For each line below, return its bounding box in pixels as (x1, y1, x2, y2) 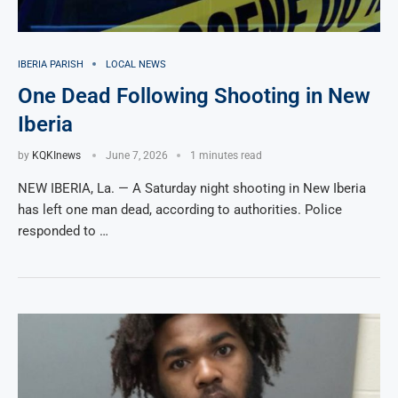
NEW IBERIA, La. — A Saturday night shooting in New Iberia (18, 179, 366, 196)
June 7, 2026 (106, 148, 168, 162)
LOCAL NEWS (106, 58, 166, 70)
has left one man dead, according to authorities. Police (18, 201, 342, 218)
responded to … (18, 222, 108, 239)
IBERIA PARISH (18, 58, 84, 70)
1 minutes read (190, 148, 262, 162)
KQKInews (32, 148, 81, 162)
